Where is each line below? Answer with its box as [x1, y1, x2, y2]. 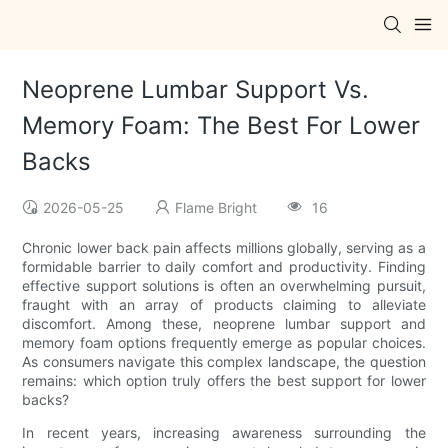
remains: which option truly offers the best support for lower [22, 372, 426, 390]
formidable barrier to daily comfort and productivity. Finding [22, 258, 426, 276]
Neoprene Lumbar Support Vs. [22, 75, 370, 105]
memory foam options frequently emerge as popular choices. [22, 334, 426, 352]
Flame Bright [175, 199, 258, 217]
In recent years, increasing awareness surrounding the [22, 424, 426, 442]
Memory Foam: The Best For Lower [22, 111, 421, 141]
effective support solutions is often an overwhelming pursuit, [22, 277, 426, 295]
